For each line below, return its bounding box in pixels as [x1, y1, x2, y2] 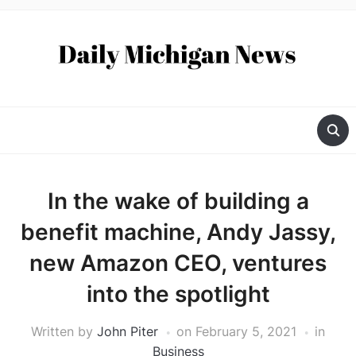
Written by [31, 323, 97, 340]
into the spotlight [86, 281, 270, 308]
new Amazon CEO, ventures [29, 250, 327, 277]
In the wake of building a [47, 188, 309, 215]
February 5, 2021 [195, 323, 296, 340]
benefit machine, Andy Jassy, [20, 219, 336, 246]
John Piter [97, 323, 158, 340]
